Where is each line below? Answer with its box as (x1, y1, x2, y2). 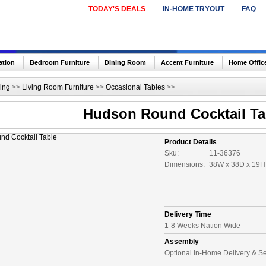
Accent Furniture (161, 59, 214, 66)
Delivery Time (164, 210, 211, 218)
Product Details (164, 138, 217, 146)
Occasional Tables (106, 83, 165, 91)
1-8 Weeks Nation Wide (164, 221, 240, 230)
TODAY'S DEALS (88, 5, 145, 13)
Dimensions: (164, 160, 205, 169)
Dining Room (104, 59, 146, 66)
